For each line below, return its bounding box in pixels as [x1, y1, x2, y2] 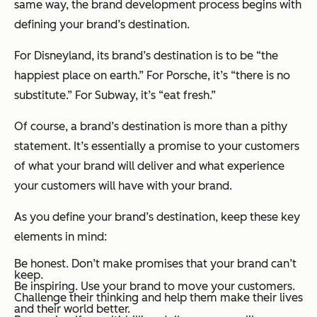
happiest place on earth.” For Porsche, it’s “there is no [14, 69, 290, 83]
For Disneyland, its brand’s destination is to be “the [14, 49, 278, 63]
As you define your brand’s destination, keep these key [14, 210, 300, 224]
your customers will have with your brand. [14, 179, 232, 193]
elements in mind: [14, 230, 107, 244]
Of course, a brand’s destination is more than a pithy [14, 120, 287, 134]
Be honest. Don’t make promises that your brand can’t [14, 257, 296, 271]
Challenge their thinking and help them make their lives [14, 291, 303, 305]
